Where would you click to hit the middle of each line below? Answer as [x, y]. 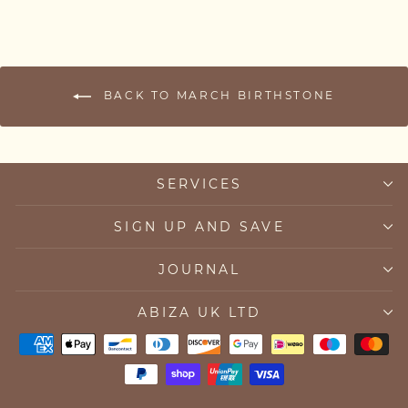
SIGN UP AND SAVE [199, 226]
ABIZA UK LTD [199, 312]
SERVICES [199, 184]
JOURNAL [199, 269]
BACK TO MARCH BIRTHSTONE [217, 95]
